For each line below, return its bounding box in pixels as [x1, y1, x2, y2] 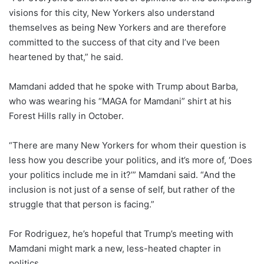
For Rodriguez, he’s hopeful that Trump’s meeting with [9, 227, 233, 239]
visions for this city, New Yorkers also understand [9, 6, 214, 18]
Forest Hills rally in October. [9, 110, 124, 121]
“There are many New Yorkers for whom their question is [9, 139, 246, 151]
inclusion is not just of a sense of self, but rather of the [9, 183, 235, 195]
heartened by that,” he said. [9, 51, 123, 62]
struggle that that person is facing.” [9, 198, 154, 210]
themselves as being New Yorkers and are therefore [9, 21, 226, 33]
